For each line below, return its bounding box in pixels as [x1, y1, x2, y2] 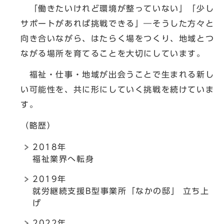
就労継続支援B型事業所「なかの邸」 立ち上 [32, 187, 209, 195]
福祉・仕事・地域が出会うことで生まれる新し [20, 70, 214, 79]
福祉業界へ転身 [32, 155, 94, 163]
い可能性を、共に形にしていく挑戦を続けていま [20, 85, 214, 94]
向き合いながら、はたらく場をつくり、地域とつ [20, 34, 214, 43]
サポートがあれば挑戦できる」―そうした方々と [20, 19, 214, 28]
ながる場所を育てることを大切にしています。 [20, 49, 205, 58]
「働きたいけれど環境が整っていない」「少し [20, 4, 214, 13]
